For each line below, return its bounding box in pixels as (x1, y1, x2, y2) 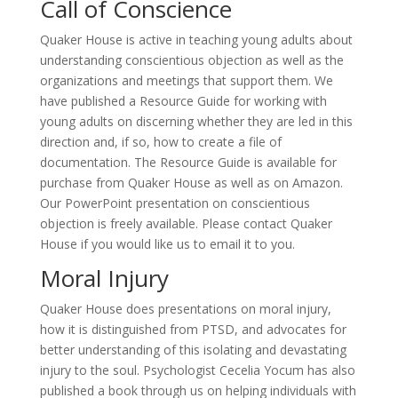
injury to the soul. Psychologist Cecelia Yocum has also (39, 362, 355, 378)
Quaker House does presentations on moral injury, (39, 300, 331, 317)
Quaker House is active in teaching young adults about (39, 31, 353, 48)
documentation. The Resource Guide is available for (39, 154, 337, 171)
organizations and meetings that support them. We (39, 72, 333, 89)
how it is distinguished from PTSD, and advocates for (39, 321, 346, 338)
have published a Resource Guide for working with (39, 92, 327, 109)
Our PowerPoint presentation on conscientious (39, 195, 310, 211)
